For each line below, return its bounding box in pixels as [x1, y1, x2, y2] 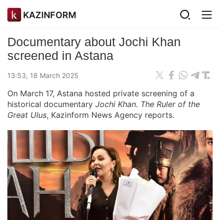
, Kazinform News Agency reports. [47, 110, 174, 120]
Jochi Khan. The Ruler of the [95, 99, 200, 109]
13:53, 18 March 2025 [7, 71, 79, 80]
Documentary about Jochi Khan [7, 35, 181, 49]
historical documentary [7, 99, 95, 109]
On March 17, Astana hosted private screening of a [7, 88, 194, 98]
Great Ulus [7, 110, 47, 120]
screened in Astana [7, 49, 113, 62]
